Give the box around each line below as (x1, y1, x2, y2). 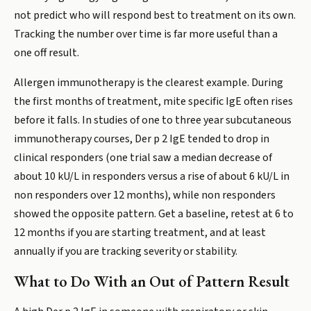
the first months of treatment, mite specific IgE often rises (14, 94, 293, 109)
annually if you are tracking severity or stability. (14, 244, 237, 259)
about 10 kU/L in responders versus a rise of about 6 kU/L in (14, 169, 289, 184)
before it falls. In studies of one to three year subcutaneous (14, 112, 292, 128)
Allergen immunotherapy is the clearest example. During (14, 75, 283, 90)
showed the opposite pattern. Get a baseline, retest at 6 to (14, 206, 294, 221)
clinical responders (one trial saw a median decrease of (14, 150, 272, 165)
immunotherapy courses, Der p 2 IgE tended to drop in (14, 131, 269, 146)
